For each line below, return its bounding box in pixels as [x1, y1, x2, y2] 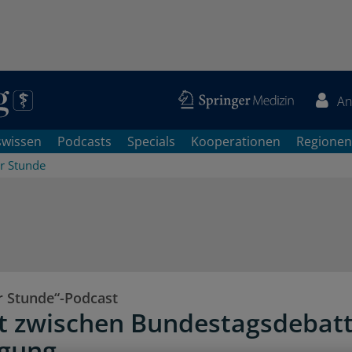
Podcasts [57, 133, 112, 150]
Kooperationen [191, 133, 280, 150]
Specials [127, 133, 175, 150]
